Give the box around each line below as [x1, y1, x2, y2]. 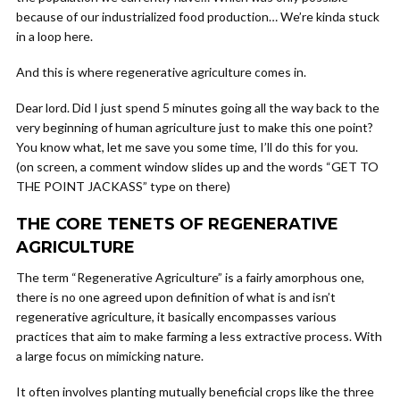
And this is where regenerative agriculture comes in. [16, 64, 306, 79]
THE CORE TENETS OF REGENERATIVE [16, 214, 338, 234]
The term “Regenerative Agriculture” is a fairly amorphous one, [16, 270, 364, 285]
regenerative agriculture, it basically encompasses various [16, 309, 337, 324]
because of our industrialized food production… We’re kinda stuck [16, 9, 379, 24]
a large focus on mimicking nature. [16, 348, 204, 363]
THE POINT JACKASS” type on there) [16, 179, 230, 194]
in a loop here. [16, 29, 93, 44]
